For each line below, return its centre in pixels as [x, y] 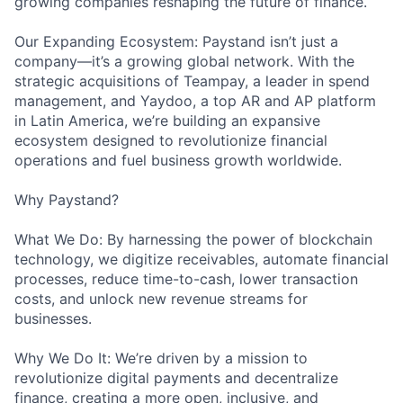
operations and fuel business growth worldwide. [178, 160]
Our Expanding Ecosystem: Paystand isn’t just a [176, 41]
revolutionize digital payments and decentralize [176, 378]
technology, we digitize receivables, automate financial [201, 259]
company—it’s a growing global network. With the [184, 61]
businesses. [53, 318]
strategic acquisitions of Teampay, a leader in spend [192, 81]
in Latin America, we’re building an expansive [167, 121]
